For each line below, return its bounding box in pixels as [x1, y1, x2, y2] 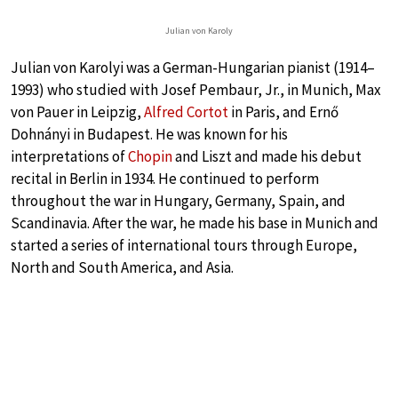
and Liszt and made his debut [172, 146, 362, 166]
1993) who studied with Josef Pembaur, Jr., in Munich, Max [11, 79, 381, 99]
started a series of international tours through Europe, [11, 235, 357, 255]
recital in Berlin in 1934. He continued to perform [11, 168, 319, 188]
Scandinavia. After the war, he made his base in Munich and [11, 212, 378, 233]
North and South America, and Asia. [11, 257, 234, 277]
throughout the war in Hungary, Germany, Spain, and [11, 190, 346, 211]
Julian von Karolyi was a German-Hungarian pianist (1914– [11, 57, 375, 77]
